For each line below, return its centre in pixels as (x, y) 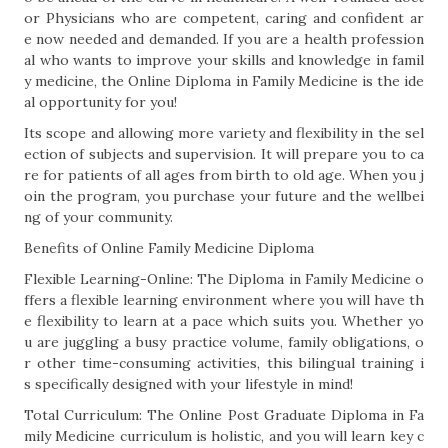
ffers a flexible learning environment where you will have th (224, 300)
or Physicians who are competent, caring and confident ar (224, 18)
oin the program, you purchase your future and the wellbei (224, 196)
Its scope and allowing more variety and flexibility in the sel (224, 133)
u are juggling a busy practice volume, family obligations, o (224, 342)
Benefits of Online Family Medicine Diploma (169, 248)
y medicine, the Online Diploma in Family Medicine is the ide (224, 81)
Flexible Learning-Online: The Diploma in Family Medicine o (224, 279)
